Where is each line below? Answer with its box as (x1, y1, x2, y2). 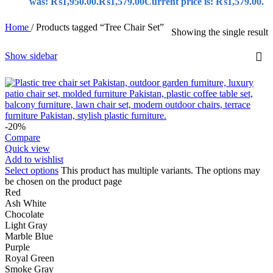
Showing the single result (171, 27, 268, 38)
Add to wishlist (5, 154, 63, 165)
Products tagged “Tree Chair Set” (36, 22, 164, 33)
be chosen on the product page (5, 176, 122, 187)
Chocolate (5, 209, 44, 220)
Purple (5, 242, 30, 253)
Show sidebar (5, 51, 57, 62)
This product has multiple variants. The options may (61, 165, 260, 176)
